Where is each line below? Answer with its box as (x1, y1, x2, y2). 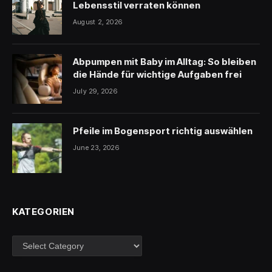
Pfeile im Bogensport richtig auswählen (73, 125, 253, 137)
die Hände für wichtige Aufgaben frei (73, 69, 242, 81)
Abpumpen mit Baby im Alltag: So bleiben (73, 56, 256, 68)
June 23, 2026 (73, 143, 119, 152)
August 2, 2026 (73, 18, 123, 27)
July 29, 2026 (73, 87, 117, 96)
